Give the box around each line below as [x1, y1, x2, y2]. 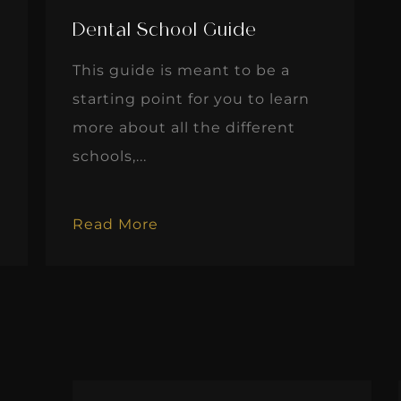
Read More [73, 216, 159, 234]
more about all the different [73, 119, 296, 137]
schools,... [73, 148, 148, 166]
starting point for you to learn [73, 90, 311, 108]
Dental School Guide [73, 22, 258, 41]
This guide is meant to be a [73, 62, 291, 80]
